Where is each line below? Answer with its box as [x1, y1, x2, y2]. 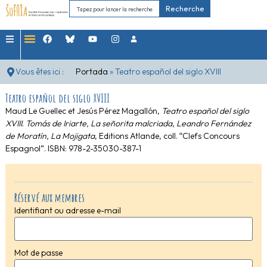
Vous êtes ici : [15, 66, 64, 77]
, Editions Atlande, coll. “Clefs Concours [94, 131, 240, 142]
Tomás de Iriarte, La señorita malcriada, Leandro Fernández [23, 118, 251, 129]
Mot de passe [14, 247, 63, 258]
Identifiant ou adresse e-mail [14, 204, 121, 216]
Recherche [166, 4, 205, 13]
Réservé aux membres [14, 190, 85, 205]
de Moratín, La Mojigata [5, 131, 95, 142]
